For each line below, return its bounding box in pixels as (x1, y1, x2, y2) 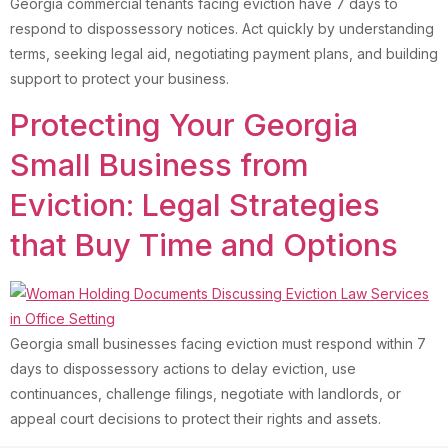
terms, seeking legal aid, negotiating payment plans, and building (10, 45, 438, 62)
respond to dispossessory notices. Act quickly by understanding (10, 20, 434, 37)
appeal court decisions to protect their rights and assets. (10, 410, 381, 428)
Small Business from (10, 146, 309, 184)
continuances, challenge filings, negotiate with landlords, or (10, 385, 401, 403)
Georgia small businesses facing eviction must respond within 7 (10, 335, 426, 353)
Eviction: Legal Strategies (10, 186, 380, 224)
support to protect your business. (10, 70, 229, 87)
